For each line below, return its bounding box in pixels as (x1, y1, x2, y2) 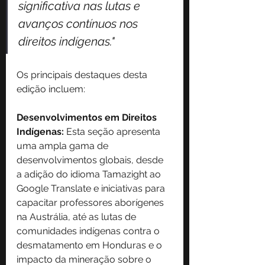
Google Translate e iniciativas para (17, 183, 167, 195)
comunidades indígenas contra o (17, 225, 162, 237)
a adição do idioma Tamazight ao (17, 169, 163, 180)
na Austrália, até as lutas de (17, 211, 138, 223)
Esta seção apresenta (64, 126, 163, 138)
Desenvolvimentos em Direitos (17, 112, 159, 124)
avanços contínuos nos (18, 17, 141, 31)
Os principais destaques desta (17, 69, 150, 81)
